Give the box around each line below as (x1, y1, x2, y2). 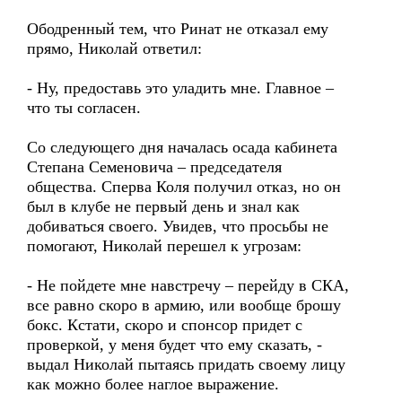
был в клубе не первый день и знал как (27, 197, 300, 215)
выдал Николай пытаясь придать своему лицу (27, 355, 345, 373)
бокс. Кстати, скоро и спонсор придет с (27, 316, 302, 334)
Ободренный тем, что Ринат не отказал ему (27, 20, 328, 38)
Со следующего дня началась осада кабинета (27, 138, 337, 156)
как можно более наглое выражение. (27, 375, 279, 393)
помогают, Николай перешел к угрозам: (27, 237, 301, 255)
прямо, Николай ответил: (27, 39, 202, 57)
